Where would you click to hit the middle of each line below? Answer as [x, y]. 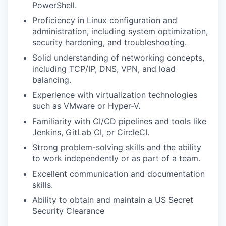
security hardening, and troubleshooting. [109, 42]
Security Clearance [68, 211]
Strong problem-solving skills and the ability [117, 147]
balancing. [52, 79]
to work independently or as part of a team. [116, 158]
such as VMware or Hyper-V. [86, 106]
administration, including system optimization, [120, 31]
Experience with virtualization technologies [115, 95]
